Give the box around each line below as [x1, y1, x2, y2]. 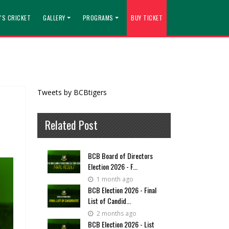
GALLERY [43, 13, 65, 22]
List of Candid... [88, 195, 131, 206]
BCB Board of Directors [88, 150, 153, 161]
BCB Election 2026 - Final [88, 185, 156, 195]
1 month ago [95, 175, 133, 184]
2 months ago [95, 209, 136, 218]
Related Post [45, 117, 98, 133]
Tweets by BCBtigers [37, 87, 107, 97]
